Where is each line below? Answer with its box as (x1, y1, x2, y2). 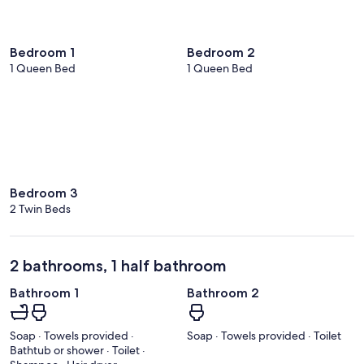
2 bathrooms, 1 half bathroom (10, 256, 227, 276)
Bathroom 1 (10, 285, 79, 301)
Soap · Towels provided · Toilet (187, 327, 341, 343)
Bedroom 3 (10, 185, 77, 201)
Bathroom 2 (187, 285, 259, 301)
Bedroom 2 (187, 44, 255, 60)
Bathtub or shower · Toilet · (10, 342, 145, 357)
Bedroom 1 (10, 44, 75, 60)
